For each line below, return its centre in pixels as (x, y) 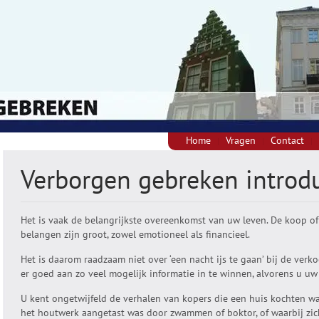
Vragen (241, 140)
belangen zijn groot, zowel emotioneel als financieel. (135, 234)
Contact (287, 140)
